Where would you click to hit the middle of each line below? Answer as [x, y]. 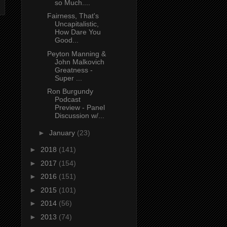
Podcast [67, 100]
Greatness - [73, 70]
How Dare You [78, 32]
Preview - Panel [80, 108]
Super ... [68, 78]
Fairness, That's [73, 16]
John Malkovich [79, 62]
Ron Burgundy [70, 91]
